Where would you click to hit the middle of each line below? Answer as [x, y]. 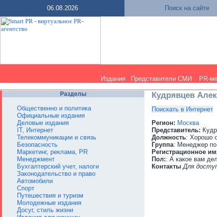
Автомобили [35, 181]
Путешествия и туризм [50, 195]
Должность [169, 138]
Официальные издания [51, 116]
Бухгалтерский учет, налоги [58, 166]
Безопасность [37, 145]
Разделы [73, 94]
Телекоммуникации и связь [57, 137]
